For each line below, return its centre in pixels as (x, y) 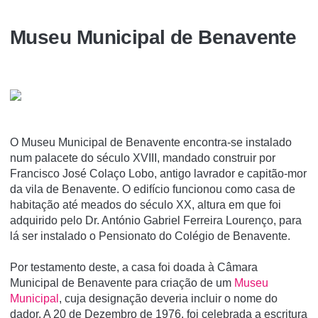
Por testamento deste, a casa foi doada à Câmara (134, 268)
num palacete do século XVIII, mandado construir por (143, 158)
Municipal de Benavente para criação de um (122, 283)
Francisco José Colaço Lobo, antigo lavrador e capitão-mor (158, 174)
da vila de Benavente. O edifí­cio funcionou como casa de (153, 190)
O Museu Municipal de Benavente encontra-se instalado (151, 143)
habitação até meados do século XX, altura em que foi (146, 205)
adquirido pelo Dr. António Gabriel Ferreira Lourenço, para (156, 221)
